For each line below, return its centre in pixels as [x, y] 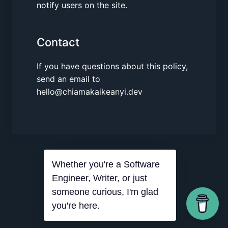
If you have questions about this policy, [112, 66]
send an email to [68, 79]
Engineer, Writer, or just [99, 178]
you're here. [76, 206]
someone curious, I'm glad [105, 192]
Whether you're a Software [106, 164]
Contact [58, 42]
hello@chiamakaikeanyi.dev [90, 92]
